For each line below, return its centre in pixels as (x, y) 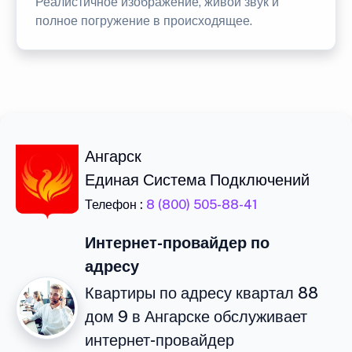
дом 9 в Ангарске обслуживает (196, 317)
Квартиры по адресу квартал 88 (202, 293)
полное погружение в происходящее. (144, 21)
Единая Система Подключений (197, 180)
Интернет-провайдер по (177, 243)
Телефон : (115, 205)
